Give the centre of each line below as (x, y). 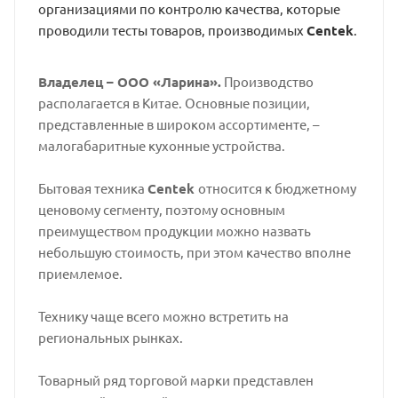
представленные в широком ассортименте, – (178, 124)
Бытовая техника (92, 188)
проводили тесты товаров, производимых (172, 30)
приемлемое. (80, 273)
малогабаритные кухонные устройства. (161, 145)
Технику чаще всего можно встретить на (163, 316)
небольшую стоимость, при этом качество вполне (194, 252)
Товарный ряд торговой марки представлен (175, 380)
